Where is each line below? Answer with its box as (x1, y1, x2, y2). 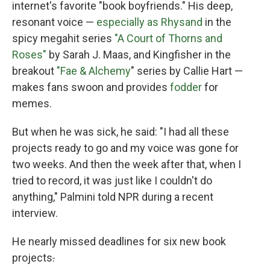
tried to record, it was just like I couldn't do (12, 174, 212, 187)
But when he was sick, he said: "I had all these (12, 125, 229, 138)
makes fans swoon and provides (12, 81, 170, 93)
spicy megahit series (12, 32, 115, 45)
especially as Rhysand (96, 16, 202, 28)
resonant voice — (12, 16, 96, 28)
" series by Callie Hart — (131, 64, 243, 77)
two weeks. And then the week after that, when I (12, 158, 241, 171)
